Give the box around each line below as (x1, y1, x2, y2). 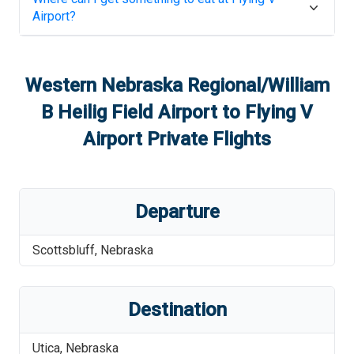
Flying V (245, 101, 313, 123)
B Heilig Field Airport (41, 101, 217, 123)
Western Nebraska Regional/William (24, 74, 330, 96)
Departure (134, 201, 220, 223)
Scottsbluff (32, 243, 95, 258)
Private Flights (142, 128, 271, 150)
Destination (127, 299, 227, 321)
